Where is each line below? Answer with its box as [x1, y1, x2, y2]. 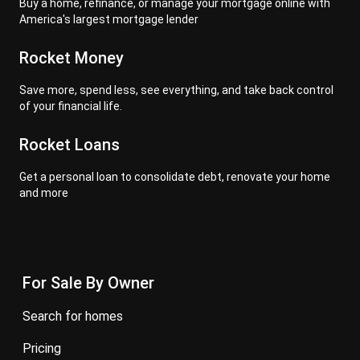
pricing [31, 341, 61, 356]
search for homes [31, 309, 123, 324]
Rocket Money [19, 48, 124, 67]
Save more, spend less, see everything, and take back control [19, 84, 333, 96]
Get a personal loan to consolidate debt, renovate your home [19, 170, 330, 183]
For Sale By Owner [22, 273, 154, 292]
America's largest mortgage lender [19, 13, 198, 26]
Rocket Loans [19, 135, 120, 154]
